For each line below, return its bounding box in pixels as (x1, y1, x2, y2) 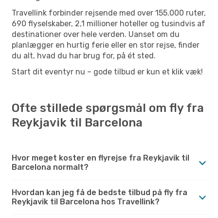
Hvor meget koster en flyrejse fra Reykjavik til (12, 153, 189, 163)
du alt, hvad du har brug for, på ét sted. (12, 51, 156, 60)
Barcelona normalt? (12, 162, 89, 172)
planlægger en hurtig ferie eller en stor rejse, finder (12, 40, 200, 50)
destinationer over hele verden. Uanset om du (12, 29, 180, 39)
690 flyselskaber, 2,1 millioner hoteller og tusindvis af (12, 18, 205, 28)
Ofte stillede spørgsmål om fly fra (12, 101, 204, 115)
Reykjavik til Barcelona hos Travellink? (12, 197, 160, 206)
